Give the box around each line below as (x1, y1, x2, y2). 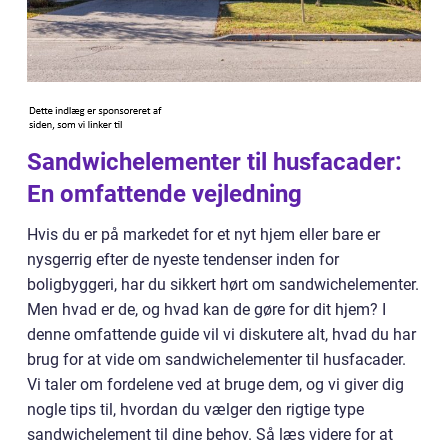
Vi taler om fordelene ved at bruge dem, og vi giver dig (27, 375, 404, 394)
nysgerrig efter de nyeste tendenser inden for (27, 250, 339, 269)
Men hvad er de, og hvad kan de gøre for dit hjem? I (27, 300, 386, 319)
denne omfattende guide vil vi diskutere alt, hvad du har (27, 325, 416, 344)
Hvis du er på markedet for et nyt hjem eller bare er (27, 225, 380, 244)
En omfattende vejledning (27, 180, 302, 208)
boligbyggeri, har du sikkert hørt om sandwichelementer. (27, 275, 419, 294)
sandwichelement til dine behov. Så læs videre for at (27, 425, 393, 444)
